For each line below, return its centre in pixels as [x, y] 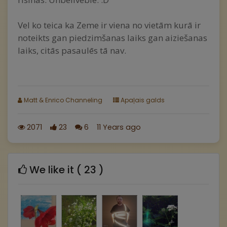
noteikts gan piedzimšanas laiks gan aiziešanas [112, 38]
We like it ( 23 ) [65, 170]
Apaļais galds [142, 100]
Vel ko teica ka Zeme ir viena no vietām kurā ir [109, 25]
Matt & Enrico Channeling [62, 100]
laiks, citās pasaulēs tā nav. [73, 50]
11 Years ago [119, 127]
